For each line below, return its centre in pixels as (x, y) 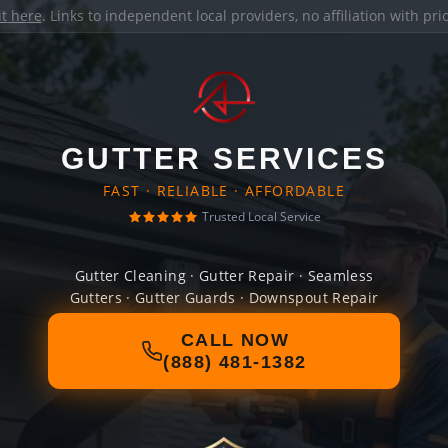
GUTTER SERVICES (224, 158)
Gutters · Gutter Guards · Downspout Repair (224, 297)
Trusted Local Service (261, 216)
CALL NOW (235, 340)
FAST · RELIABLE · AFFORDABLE (224, 190)
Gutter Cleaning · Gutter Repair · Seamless (224, 275)
